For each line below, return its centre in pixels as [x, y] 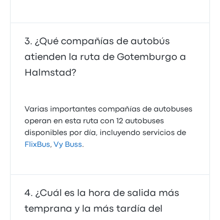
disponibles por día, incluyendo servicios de [106, 133]
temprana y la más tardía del [94, 209]
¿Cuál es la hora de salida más [108, 193]
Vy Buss [68, 145]
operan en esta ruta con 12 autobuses [95, 121]
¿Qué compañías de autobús [103, 41]
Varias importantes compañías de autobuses [109, 110]
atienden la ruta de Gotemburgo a [106, 57]
